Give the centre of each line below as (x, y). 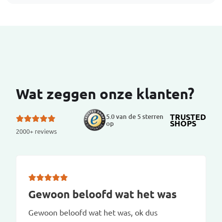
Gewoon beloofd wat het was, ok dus (93, 212)
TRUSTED (188, 116)
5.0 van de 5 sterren (135, 116)
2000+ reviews (36, 131)
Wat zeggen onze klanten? (105, 93)
